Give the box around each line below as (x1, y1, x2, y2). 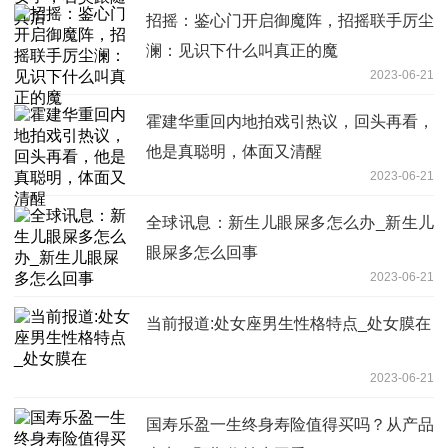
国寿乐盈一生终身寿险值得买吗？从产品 (146, 415, 434, 433)
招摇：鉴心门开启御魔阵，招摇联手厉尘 (146, 11, 434, 29)
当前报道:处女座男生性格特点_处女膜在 (146, 314, 431, 332)
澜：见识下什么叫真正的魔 (146, 41, 338, 59)
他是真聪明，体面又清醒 (146, 142, 322, 160)
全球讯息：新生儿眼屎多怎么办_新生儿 (146, 213, 434, 231)
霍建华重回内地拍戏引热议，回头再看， (146, 112, 434, 130)
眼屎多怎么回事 (146, 243, 258, 261)
